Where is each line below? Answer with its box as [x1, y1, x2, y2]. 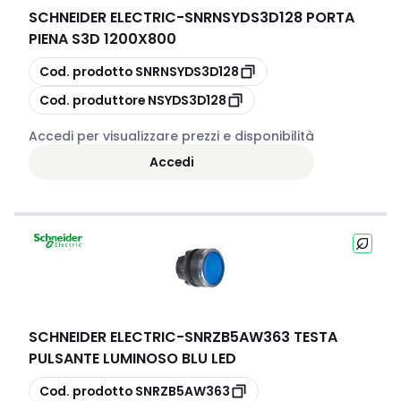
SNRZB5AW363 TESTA [184, 327, 337, 347]
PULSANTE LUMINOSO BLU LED [29, 348, 236, 369]
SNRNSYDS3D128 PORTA [184, 7, 354, 28]
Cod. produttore [39, 90, 145, 109]
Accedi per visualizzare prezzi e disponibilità [29, 127, 314, 145]
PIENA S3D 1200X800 [29, 29, 176, 49]
